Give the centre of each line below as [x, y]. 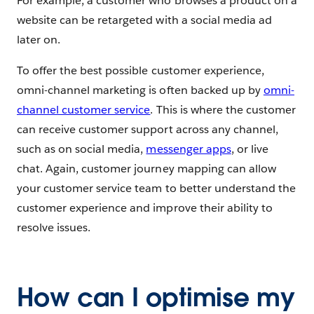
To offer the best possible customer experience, [141, 70]
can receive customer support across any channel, [148, 129]
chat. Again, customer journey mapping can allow [146, 168]
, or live [250, 149]
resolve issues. [54, 227]
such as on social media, [82, 149]
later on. [39, 39]
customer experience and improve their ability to [145, 207]
